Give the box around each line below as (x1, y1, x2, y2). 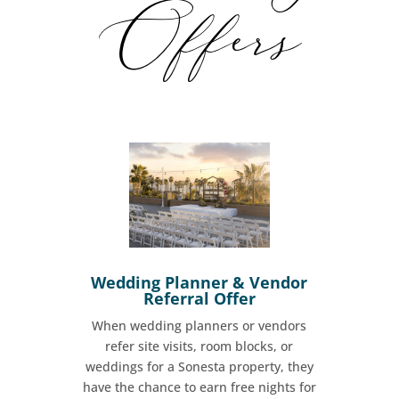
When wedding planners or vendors (92, 317, 307, 335)
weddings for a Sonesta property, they (85, 358, 313, 376)
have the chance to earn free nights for (82, 379, 316, 396)
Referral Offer (142, 288, 256, 310)
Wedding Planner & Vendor (91, 272, 308, 294)
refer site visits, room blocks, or (105, 338, 294, 355)
